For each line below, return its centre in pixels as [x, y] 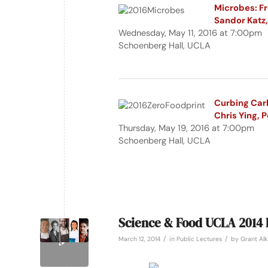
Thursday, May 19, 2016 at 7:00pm [186, 128]
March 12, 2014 [139, 239]
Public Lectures [199, 239]
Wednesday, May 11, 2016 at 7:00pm [190, 33]
